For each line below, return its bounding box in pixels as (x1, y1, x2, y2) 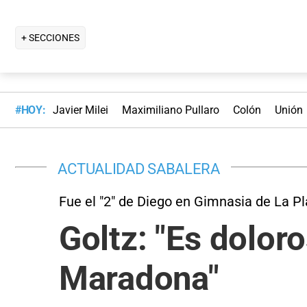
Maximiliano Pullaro (121, 103, 219, 117)
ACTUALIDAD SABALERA (58, 159, 220, 177)
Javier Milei (52, 103, 108, 117)
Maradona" (59, 258, 219, 298)
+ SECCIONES (21, 32, 79, 43)
